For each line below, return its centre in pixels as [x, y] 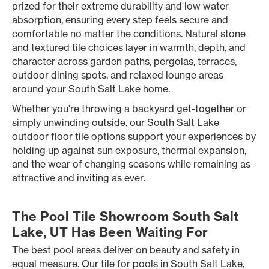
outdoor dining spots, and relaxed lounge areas [118, 75]
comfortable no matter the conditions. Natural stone [129, 34]
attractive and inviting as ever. [79, 178]
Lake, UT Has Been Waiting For [110, 232]
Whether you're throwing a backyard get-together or [129, 109]
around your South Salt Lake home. [91, 89]
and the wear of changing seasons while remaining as [131, 164]
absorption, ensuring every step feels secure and [120, 20]
